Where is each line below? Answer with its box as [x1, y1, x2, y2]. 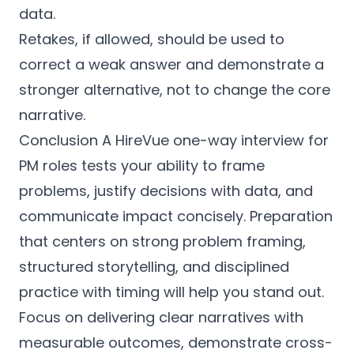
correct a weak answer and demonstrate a [19, 55, 324, 74]
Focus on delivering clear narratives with [19, 307, 303, 327]
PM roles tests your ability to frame [19, 156, 265, 175]
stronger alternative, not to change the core [19, 80, 330, 100]
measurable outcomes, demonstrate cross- [19, 333, 333, 352]
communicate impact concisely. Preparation [19, 206, 333, 226]
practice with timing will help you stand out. [19, 282, 324, 302]
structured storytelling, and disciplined [19, 257, 289, 277]
